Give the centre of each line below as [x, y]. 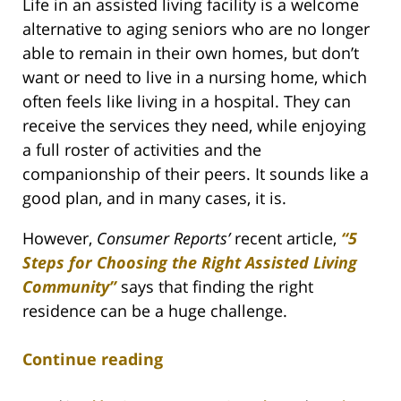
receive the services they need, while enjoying [194, 126]
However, [60, 239]
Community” [69, 287]
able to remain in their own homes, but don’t [191, 53]
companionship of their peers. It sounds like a [196, 174]
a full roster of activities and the [142, 150]
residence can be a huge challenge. [155, 311]
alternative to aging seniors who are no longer [196, 29]
